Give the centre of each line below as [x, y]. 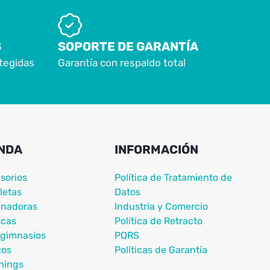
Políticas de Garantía [161, 250]
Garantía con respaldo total [122, 62]
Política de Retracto [158, 221]
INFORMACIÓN [156, 149]
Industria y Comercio [161, 206]
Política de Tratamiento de [173, 177]
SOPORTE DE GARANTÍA [128, 46]
